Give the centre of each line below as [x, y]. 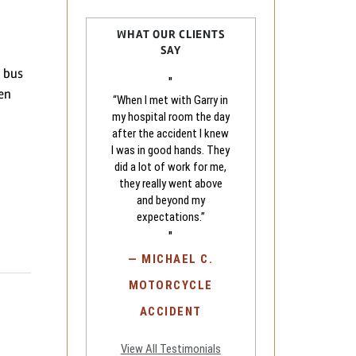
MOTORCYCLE [170, 285]
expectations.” [170, 217]
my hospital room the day [170, 117]
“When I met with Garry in [171, 100]
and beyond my [170, 200]
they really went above [170, 184]
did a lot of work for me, [171, 167]
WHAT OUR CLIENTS [171, 34]
